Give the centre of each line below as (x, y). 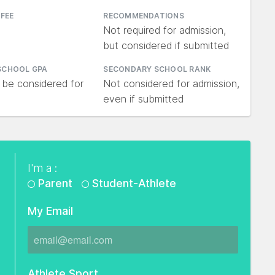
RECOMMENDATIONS (144, 16)
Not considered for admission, (172, 83)
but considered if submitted (166, 45)
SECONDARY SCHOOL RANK (157, 69)
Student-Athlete (133, 183)
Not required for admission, (165, 30)
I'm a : (42, 168)
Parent (55, 183)
